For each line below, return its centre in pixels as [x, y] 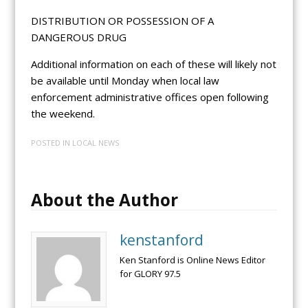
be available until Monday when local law [125, 80]
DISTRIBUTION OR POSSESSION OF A [122, 20]
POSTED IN [51, 143]
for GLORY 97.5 [150, 274]
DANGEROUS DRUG [78, 37]
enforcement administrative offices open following [150, 97]
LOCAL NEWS [95, 143]
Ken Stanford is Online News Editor [192, 260]
